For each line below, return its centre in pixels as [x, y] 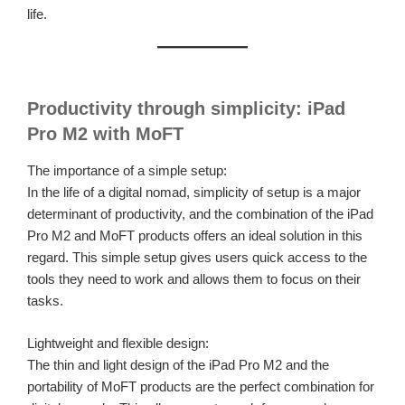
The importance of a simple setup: [127, 171]
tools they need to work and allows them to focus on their [194, 279]
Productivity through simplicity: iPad [186, 109]
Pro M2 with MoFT [105, 134]
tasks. [45, 301]
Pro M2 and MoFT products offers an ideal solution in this [195, 236]
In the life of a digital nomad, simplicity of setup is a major [194, 193]
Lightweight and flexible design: [118, 343]
